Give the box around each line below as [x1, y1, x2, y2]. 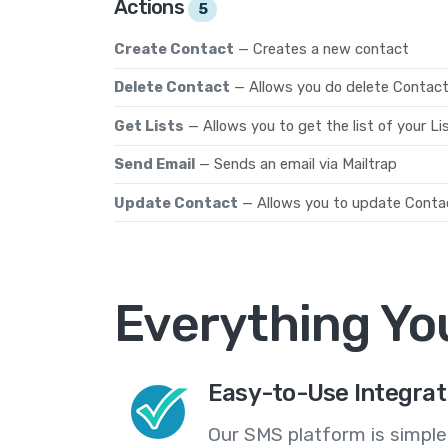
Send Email [114, 155, 195, 174]
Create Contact [114, 39, 234, 58]
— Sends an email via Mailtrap [199, 155, 397, 174]
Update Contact [114, 193, 238, 212]
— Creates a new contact [238, 39, 409, 58]
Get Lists [114, 116, 184, 135]
